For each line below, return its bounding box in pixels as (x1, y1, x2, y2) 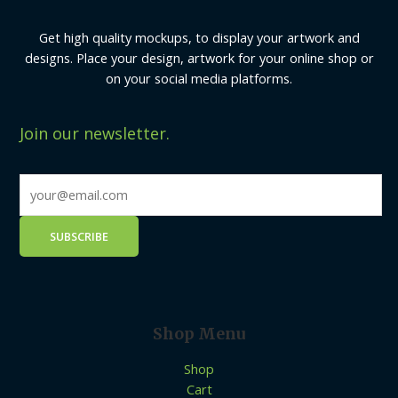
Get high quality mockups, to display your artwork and (38, 28, 360, 47)
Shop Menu (152, 324, 246, 345)
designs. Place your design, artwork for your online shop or (24, 49, 374, 68)
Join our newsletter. (20, 122, 170, 144)
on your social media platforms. (106, 69, 292, 88)
